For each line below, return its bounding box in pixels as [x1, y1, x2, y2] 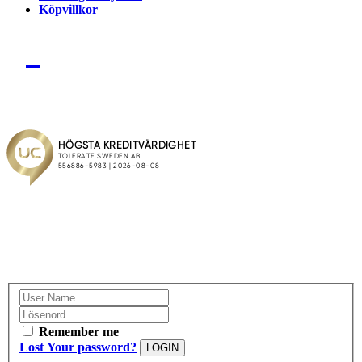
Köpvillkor [39, 2, 98, 17]
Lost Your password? [19, 339, 137, 354]
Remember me [39, 324, 119, 339]
